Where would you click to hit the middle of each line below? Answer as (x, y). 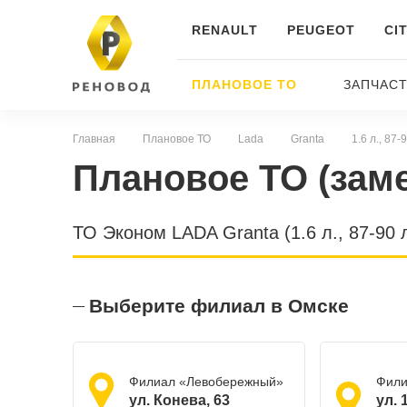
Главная (96, 139)
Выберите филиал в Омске (218, 306)
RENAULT (224, 30)
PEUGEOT (321, 30)
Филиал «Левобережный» (206, 382)
